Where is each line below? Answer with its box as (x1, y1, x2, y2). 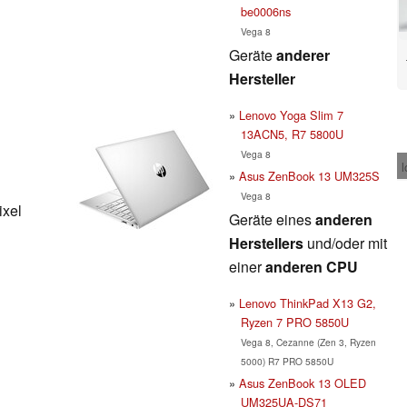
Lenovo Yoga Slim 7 (239, 105, 343, 124)
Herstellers (229, 232, 303, 253)
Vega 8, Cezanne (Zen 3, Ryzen (240, 334, 376, 349)
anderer (276, 44, 330, 65)
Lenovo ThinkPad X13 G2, (239, 293, 376, 312)
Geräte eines (229, 208, 315, 230)
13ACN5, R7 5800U (240, 124, 343, 143)
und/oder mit (303, 232, 387, 253)
